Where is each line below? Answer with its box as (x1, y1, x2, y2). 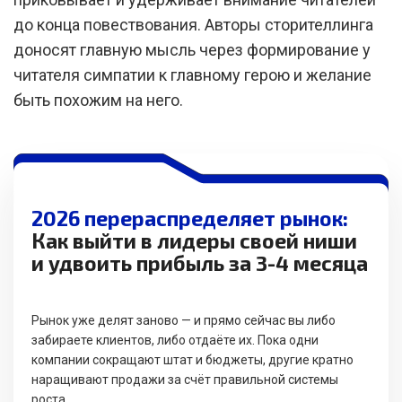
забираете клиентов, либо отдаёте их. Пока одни (31, 333, 319, 347)
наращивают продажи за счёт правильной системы (31, 372, 338, 387)
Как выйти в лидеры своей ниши (31, 228, 357, 253)
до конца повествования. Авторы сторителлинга (13, 15, 373, 34)
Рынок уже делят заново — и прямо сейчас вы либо (31, 313, 336, 328)
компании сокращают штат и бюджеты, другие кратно (31, 353, 354, 367)
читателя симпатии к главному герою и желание (13, 66, 371, 84)
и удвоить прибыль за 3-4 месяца (31, 250, 368, 275)
